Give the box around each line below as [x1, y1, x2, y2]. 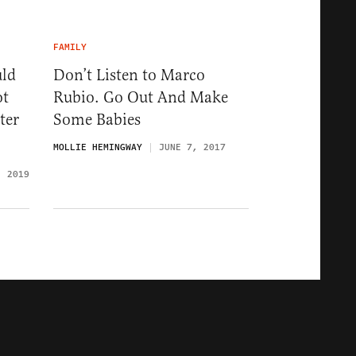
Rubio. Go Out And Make [53, 87, 228, 107]
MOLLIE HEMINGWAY [53, 141, 142, 154]
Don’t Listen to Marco [53, 65, 205, 85]
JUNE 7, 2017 [159, 141, 226, 154]
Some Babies [53, 110, 141, 130]
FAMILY [53, 41, 87, 54]
